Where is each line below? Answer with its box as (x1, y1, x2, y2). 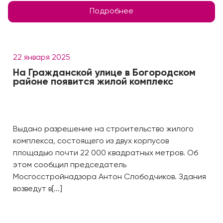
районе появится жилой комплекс (13, 77, 173, 87)
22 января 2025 (13, 54, 70, 62)
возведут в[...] (13, 185, 62, 193)
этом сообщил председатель (13, 161, 126, 169)
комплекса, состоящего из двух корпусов (13, 137, 169, 145)
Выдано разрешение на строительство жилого (13, 125, 194, 133)
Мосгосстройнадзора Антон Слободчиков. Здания (13, 173, 206, 181)
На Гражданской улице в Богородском (13, 68, 196, 78)
